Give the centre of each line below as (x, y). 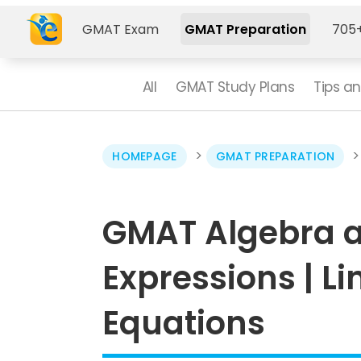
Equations (184, 323)
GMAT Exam (120, 29)
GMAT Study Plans (235, 87)
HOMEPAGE (145, 156)
